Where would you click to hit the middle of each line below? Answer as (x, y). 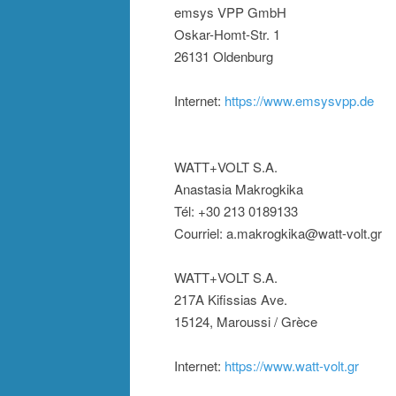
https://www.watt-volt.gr (292, 366)
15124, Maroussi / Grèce (246, 322)
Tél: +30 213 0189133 (236, 211)
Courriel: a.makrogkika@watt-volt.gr (278, 233)
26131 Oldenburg (224, 57)
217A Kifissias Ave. (231, 300)
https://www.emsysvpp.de (299, 101)
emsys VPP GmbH (230, 12)
